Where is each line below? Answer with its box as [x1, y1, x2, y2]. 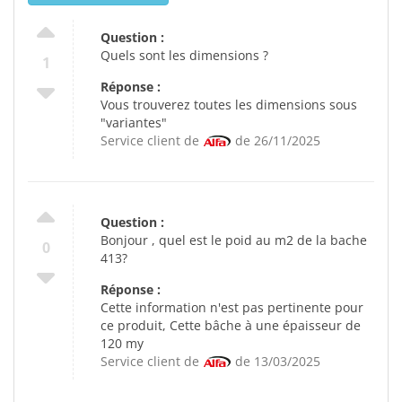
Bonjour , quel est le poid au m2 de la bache [100, 231, 367, 249]
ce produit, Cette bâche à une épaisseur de [100, 316, 361, 334]
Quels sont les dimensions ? [100, 46, 268, 64]
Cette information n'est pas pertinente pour [100, 298, 363, 316]
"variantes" [100, 113, 167, 131]
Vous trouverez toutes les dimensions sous [100, 95, 357, 113]
